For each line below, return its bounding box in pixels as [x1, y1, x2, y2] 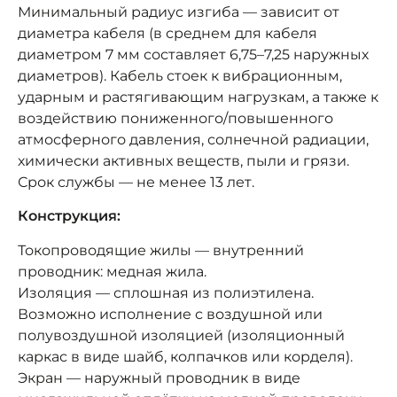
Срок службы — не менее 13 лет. [18, 173, 254, 191]
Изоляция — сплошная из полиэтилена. [18, 284, 314, 301]
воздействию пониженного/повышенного [18, 109, 333, 127]
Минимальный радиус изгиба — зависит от [18, 3, 339, 20]
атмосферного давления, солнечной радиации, [18, 130, 369, 148]
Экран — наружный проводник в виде [18, 369, 300, 386]
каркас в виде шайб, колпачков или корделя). [18, 347, 353, 365]
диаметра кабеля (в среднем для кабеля [18, 24, 317, 42]
